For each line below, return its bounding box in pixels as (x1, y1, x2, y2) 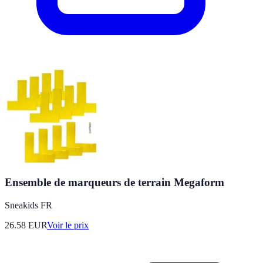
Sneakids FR (5, 200, 52, 211)
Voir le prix (47, 220, 89, 231)
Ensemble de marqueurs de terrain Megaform (5, 176, 224, 189)
